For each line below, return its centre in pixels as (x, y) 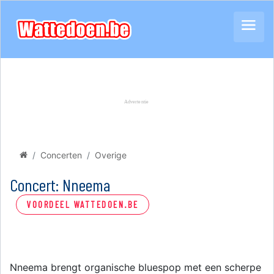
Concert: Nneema (64, 185)
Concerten (61, 155)
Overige (111, 155)
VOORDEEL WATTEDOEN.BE (83, 204)
